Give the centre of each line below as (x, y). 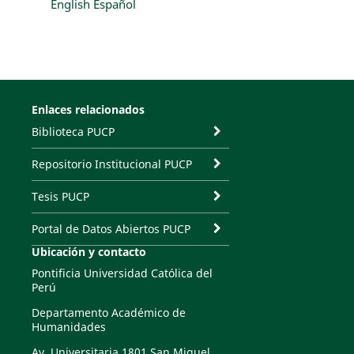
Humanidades (68, 326)
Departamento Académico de (108, 312)
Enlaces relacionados (88, 109)
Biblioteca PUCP (73, 131)
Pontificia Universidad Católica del (122, 273)
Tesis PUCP (60, 196)
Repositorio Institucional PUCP (111, 164)
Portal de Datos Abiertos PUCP (111, 228)
